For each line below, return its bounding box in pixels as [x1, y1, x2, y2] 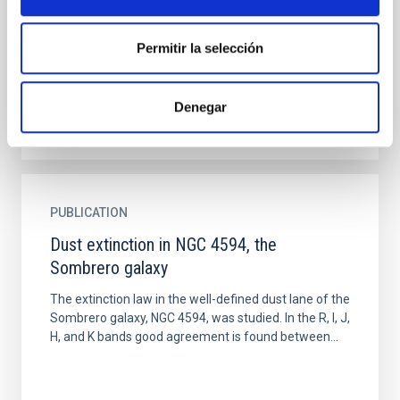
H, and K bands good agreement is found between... [50, 329, 338, 344]
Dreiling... [50, 48, 100, 62]
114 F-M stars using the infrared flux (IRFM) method [50, 11, 339, 25]
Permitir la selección [137, 40, 263, 56]
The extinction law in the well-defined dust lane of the [50, 292, 350, 306]
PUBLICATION [50, 205, 128, 220]
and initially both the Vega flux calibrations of [50, 29, 301, 44]
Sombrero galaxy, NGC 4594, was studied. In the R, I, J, [50, 311, 350, 325]
